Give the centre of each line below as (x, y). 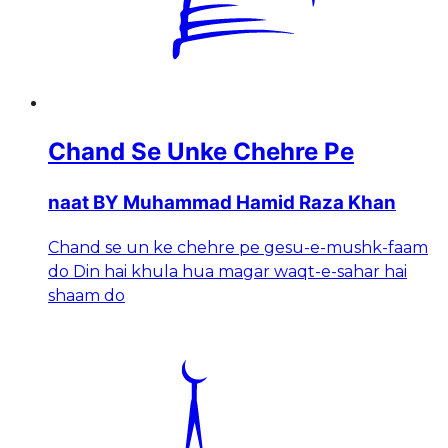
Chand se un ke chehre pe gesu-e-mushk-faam (238, 248)
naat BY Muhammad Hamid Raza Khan (222, 203)
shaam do (86, 296)
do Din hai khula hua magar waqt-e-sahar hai (227, 272)
